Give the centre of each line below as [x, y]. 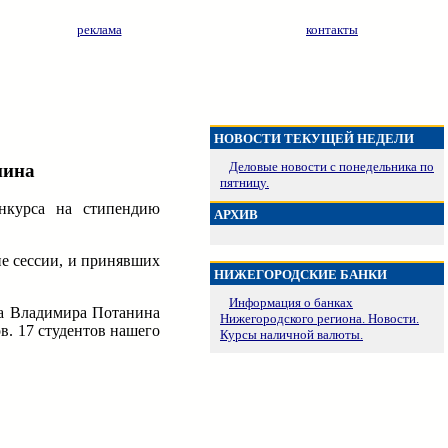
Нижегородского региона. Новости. [319, 318]
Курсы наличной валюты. [291, 334]
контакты [332, 29]
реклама [99, 29]
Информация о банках [291, 302]
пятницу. [244, 182]
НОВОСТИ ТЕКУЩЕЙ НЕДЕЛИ [314, 138]
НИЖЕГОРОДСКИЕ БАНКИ [300, 274]
